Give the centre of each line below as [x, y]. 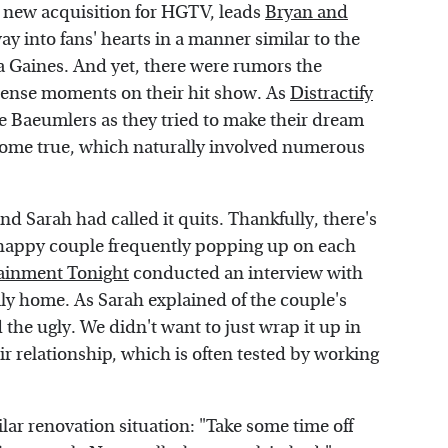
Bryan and [306, 13]
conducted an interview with [246, 274]
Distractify [331, 94]
